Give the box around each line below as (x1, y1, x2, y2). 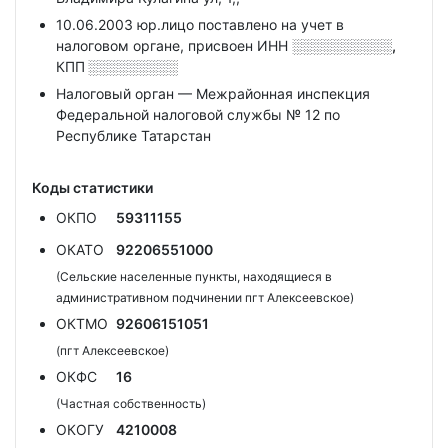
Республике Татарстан (56, 127, 211, 144)
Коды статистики (32, 179, 153, 196)
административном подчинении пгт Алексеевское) (56, 290, 354, 305)
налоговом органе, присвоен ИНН (56, 37, 292, 54)
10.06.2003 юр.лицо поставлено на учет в (56, 16, 344, 33)
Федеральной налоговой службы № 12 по (56, 106, 340, 123)
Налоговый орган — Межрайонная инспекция (56, 85, 370, 102)
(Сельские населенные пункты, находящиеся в (56, 269, 332, 284)
